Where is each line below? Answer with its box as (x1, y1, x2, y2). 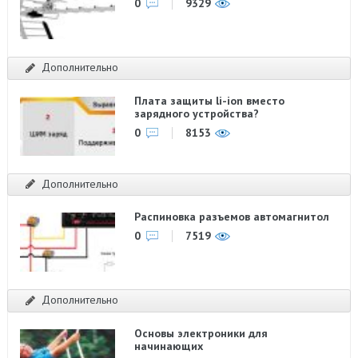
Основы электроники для (134, 325, 268, 340)
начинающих (134, 338, 204, 353)
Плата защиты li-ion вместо (134, 93, 285, 108)
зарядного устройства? (134, 105, 260, 121)
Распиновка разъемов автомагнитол (134, 209, 330, 224)
